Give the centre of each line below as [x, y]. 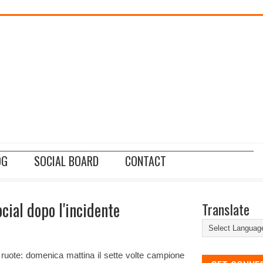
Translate [226, 209]
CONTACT [146, 161]
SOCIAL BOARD [66, 161]
